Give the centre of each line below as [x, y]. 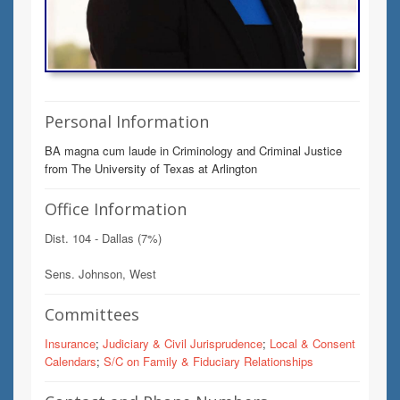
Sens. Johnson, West [100, 274]
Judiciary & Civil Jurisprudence [183, 343]
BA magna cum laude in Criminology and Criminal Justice [193, 150]
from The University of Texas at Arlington [151, 168]
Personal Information [127, 121]
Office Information [116, 209]
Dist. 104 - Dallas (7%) [103, 238]
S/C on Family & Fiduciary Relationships [208, 361]
